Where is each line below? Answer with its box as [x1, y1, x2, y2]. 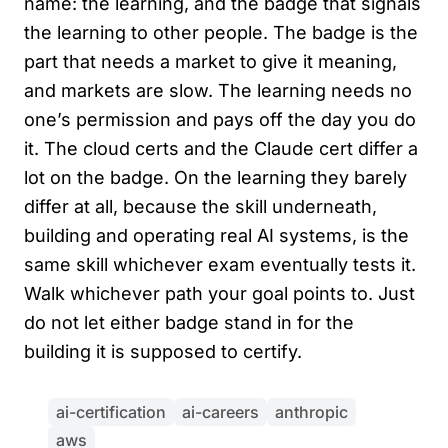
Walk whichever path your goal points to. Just [24, 282, 415, 304]
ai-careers [182, 401, 259, 422]
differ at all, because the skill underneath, [24, 195, 377, 217]
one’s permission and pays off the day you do [24, 108, 416, 130]
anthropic [275, 401, 348, 422]
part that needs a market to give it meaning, [24, 50, 397, 72]
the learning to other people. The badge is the [24, 21, 418, 43]
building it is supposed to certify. [24, 340, 302, 362]
